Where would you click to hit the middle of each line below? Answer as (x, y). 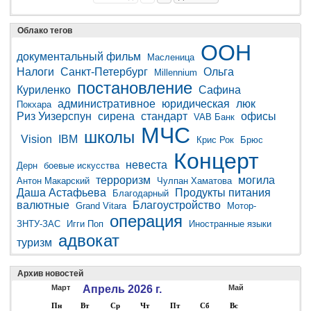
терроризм (123, 180)
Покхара (34, 104)
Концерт (216, 161)
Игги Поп (85, 224)
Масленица (171, 57)
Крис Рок (215, 140)
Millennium (176, 72)
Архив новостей (50, 273)
